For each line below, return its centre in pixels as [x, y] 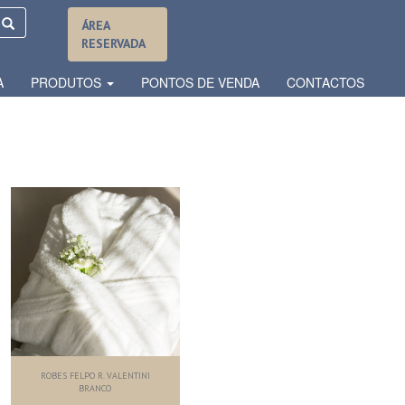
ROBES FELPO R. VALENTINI [95, 376]
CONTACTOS [325, 82]
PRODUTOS [68, 82]
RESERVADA [113, 43]
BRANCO [95, 389]
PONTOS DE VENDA [200, 82]
